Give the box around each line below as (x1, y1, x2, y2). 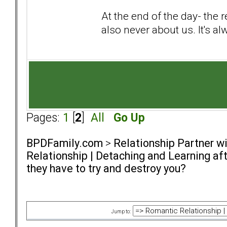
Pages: (26, 111, 63, 125)
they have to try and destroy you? (26, 162, 186, 175)
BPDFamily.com (26, 137, 103, 150)
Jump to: (111, 209, 131, 215)
